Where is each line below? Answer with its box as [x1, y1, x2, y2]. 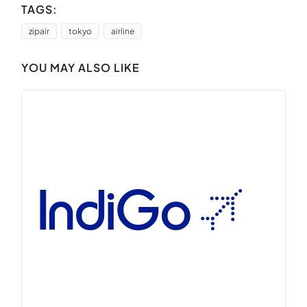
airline [111, 26, 134, 36]
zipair [29, 26, 49, 36]
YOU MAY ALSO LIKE [21, 60, 140, 75]
